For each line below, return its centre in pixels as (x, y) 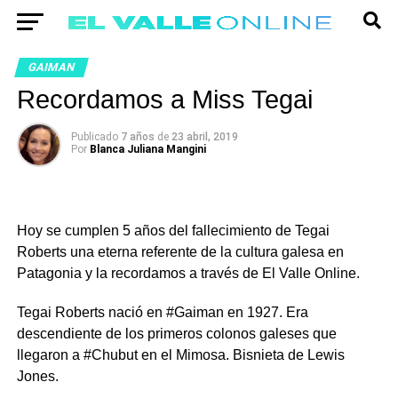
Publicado (94, 137)
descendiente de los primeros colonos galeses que (176, 334)
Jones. (37, 376)
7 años (139, 137)
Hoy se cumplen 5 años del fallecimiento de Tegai (173, 231)
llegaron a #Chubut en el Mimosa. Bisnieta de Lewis (180, 355)
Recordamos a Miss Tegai (164, 99)
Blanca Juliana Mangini (147, 149)
